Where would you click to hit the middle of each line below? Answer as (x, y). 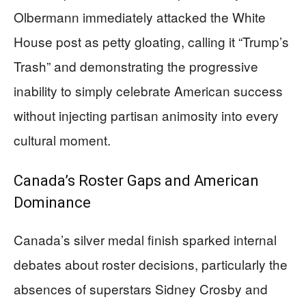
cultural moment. (62, 139)
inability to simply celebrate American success (148, 90)
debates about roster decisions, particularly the (151, 264)
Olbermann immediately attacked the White (140, 16)
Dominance (52, 202)
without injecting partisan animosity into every (146, 115)
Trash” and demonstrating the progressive (136, 66)
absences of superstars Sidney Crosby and (141, 288)
